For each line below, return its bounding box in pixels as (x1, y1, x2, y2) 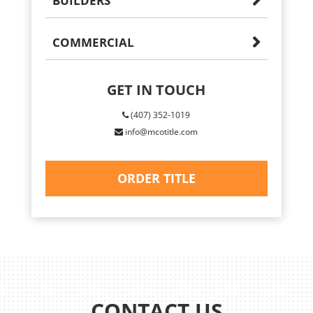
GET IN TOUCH (107, 80, 206, 99)
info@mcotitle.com (123, 125, 198, 138)
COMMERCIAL (52, 34, 134, 50)
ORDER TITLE (117, 169, 196, 187)
